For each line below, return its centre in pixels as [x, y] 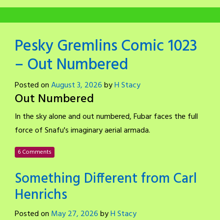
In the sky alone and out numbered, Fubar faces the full [106, 117]
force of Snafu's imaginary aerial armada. [82, 130]
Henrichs [41, 195]
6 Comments [35, 152]
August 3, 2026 [77, 85]
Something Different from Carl [106, 179]
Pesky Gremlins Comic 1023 [106, 46]
